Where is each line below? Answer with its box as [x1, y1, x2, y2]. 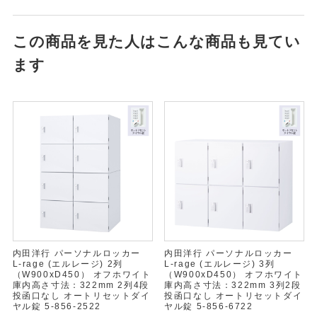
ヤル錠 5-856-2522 [12, 301, 101, 311]
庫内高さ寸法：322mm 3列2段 [164, 279, 301, 290]
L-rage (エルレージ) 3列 [164, 258, 275, 269]
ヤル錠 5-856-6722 [164, 301, 253, 311]
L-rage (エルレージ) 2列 [12, 258, 123, 269]
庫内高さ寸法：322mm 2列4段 [12, 279, 149, 290]
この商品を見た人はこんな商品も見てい [12, 33, 301, 50]
